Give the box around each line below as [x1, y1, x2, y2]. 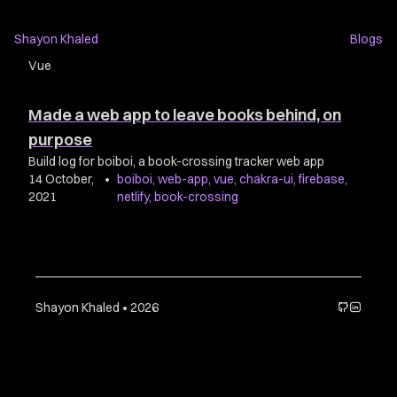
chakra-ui [238, 171, 293, 187]
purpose [28, 129, 92, 150]
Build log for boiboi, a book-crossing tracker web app [28, 153, 324, 169]
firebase [298, 171, 345, 187]
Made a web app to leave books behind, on [28, 105, 341, 125]
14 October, [28, 171, 94, 187]
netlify [116, 189, 149, 205]
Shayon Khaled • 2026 [35, 300, 159, 315]
